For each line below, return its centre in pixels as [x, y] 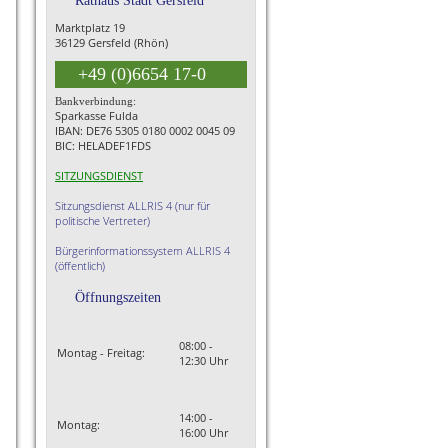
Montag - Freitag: [101, 352]
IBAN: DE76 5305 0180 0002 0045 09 [145, 130]
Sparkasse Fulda [96, 115]
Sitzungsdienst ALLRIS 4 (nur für [132, 205]
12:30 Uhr [203, 360]
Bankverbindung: [95, 101]
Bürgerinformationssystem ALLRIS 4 [142, 250]
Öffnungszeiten [118, 297]
